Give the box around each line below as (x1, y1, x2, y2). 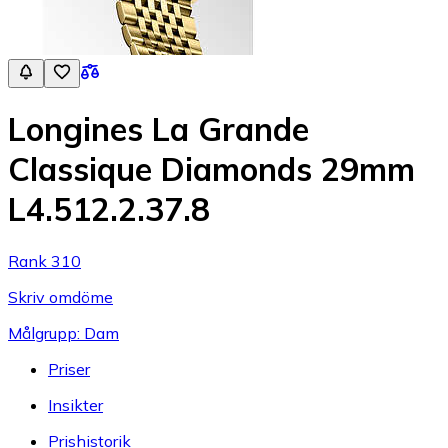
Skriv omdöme (8, 286, 113, 307)
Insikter (48, 394, 103, 415)
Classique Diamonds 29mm (8, 149, 415, 190)
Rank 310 (8, 250, 81, 271)
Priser (48, 358, 90, 379)
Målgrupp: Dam (8, 322, 119, 343)
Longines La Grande (8, 109, 309, 150)
